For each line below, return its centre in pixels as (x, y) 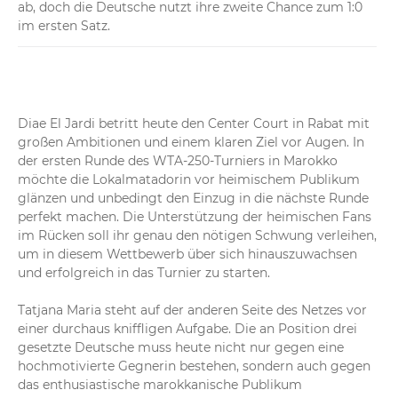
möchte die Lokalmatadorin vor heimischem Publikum (189, 180)
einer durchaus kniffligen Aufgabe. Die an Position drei (187, 329)
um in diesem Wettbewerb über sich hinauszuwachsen (187, 255)
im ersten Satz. (64, 26)
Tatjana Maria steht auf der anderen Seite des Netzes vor (192, 310)
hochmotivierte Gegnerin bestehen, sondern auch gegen (194, 366)
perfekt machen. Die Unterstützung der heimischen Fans (195, 217)
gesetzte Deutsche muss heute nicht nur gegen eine (181, 348)
